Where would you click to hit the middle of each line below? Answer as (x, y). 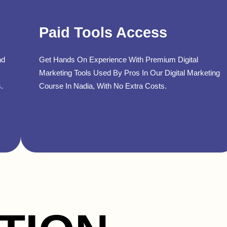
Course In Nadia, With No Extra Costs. (103, 86)
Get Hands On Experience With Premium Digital (119, 59)
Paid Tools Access (103, 32)
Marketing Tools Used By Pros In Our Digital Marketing (129, 72)
